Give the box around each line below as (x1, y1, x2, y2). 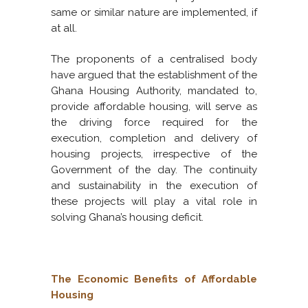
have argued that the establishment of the (51, 69, 257, 82)
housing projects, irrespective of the (51, 148, 257, 161)
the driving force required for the (51, 116, 257, 129)
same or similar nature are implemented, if (51, 6, 257, 19)
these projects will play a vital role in (51, 195, 257, 208)
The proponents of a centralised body (51, 53, 257, 66)
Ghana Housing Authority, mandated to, (51, 85, 257, 98)
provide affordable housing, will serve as (51, 100, 257, 113)
